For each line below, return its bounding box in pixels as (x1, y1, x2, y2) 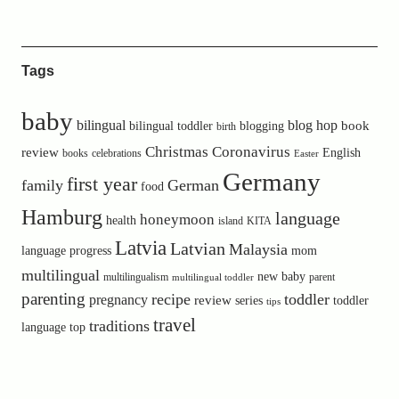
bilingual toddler (128, 119, 213, 133)
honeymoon (139, 211, 215, 228)
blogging (239, 119, 284, 133)
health (105, 213, 136, 227)
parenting (20, 289, 85, 308)
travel (152, 315, 196, 335)
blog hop (287, 117, 338, 134)
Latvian (169, 239, 225, 258)
